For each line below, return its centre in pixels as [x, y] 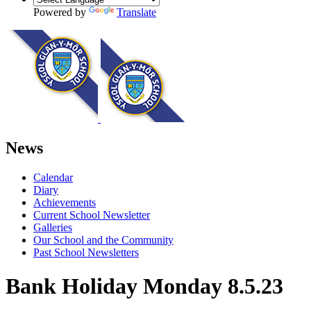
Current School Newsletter [92, 215]
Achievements [65, 202]
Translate [136, 12]
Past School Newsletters [86, 252]
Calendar [53, 177]
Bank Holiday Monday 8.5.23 [144, 286]
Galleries [53, 227]
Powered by [61, 12]
